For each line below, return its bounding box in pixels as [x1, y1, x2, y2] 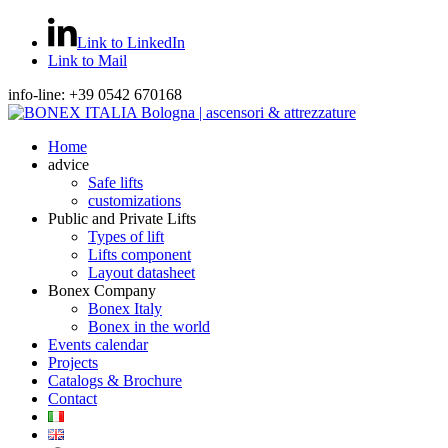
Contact [48, 390, 97, 407]
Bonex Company [48, 282, 156, 299]
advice [48, 156, 89, 173]
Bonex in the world [88, 318, 210, 335]
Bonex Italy [88, 300, 162, 317]
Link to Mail [48, 52, 127, 69]
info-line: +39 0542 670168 [8, 86, 182, 103]
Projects [48, 354, 98, 371]
